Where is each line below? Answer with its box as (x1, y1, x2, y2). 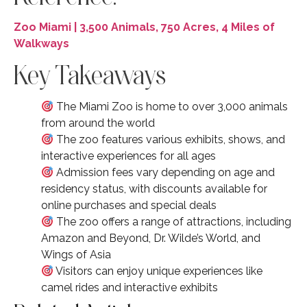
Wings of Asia (41, 247, 111, 261)
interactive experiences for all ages (41, 149, 216, 162)
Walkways (14, 36, 69, 50)
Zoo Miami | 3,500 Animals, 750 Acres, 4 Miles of (14, 20, 275, 34)
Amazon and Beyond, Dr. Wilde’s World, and (41, 231, 260, 245)
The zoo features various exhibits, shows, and (53, 132, 286, 146)
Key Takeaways (14, 59, 166, 90)
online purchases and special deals (41, 198, 217, 212)
